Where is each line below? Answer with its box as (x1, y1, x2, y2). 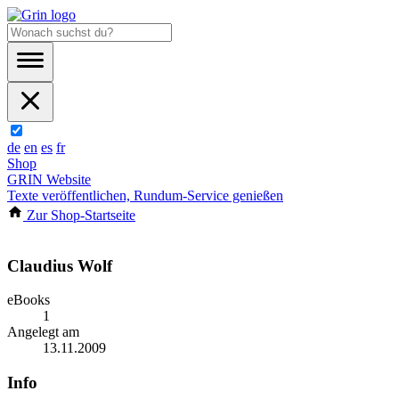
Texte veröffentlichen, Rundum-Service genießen (7, 188, 283, 203)
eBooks (7, 292, 50, 308)
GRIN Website (7, 172, 91, 187)
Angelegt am (7, 324, 79, 340)
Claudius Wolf (7, 256, 112, 275)
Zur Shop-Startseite (23, 208, 135, 223)
